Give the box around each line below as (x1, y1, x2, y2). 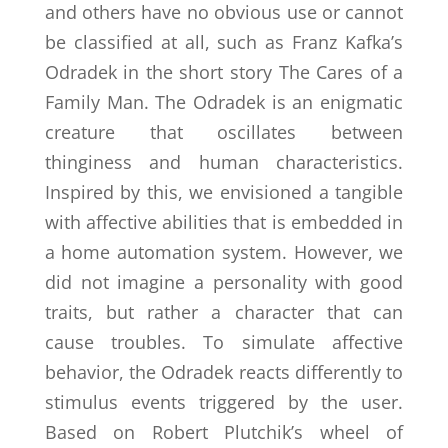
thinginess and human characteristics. (44, 149, 404, 174)
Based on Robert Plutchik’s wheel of (44, 419, 404, 444)
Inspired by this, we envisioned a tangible (44, 179, 404, 204)
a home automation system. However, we (44, 239, 404, 264)
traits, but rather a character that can (44, 299, 404, 324)
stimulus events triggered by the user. (44, 389, 404, 414)
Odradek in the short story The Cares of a (44, 59, 404, 84)
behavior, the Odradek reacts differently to (44, 359, 404, 384)
